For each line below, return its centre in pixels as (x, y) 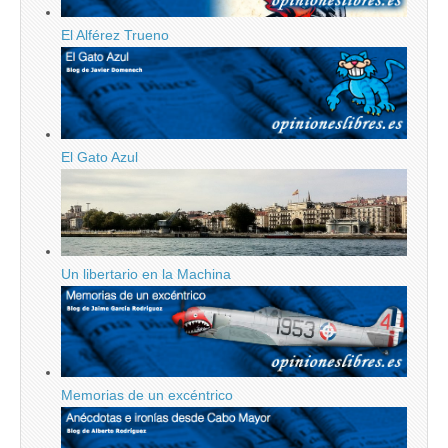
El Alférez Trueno (115, 34)
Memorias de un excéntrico (147, 395)
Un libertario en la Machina (146, 274)
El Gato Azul (99, 156)
